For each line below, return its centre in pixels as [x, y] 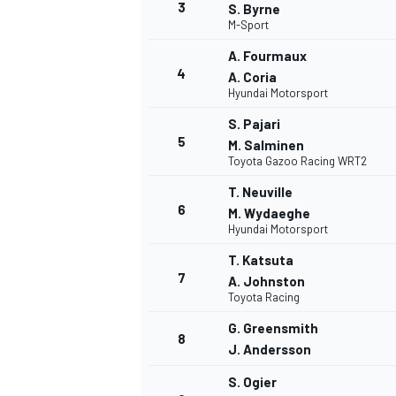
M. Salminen [266, 145]
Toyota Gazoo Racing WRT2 [297, 161]
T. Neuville [260, 192]
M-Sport [248, 25]
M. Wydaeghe [269, 213]
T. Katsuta [261, 260]
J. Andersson [270, 350]
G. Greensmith [273, 328]
